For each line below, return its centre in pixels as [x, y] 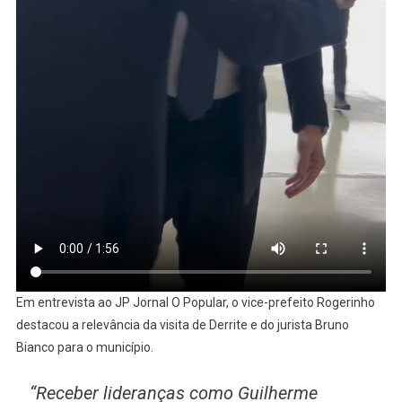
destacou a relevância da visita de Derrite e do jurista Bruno [182, 324]
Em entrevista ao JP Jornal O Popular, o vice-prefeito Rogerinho [195, 302]
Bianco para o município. [84, 347]
